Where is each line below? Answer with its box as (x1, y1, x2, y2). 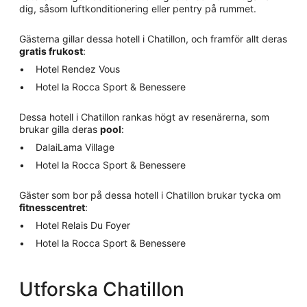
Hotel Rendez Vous (36, 63, 120, 75)
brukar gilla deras (19, 123, 100, 135)
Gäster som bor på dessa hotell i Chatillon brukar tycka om (19, 189, 281, 201)
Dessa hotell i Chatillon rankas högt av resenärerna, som (19, 111, 269, 123)
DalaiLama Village (36, 141, 114, 153)
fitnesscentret (19, 201, 85, 213)
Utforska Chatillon (19, 278, 184, 301)
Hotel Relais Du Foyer (36, 219, 130, 231)
